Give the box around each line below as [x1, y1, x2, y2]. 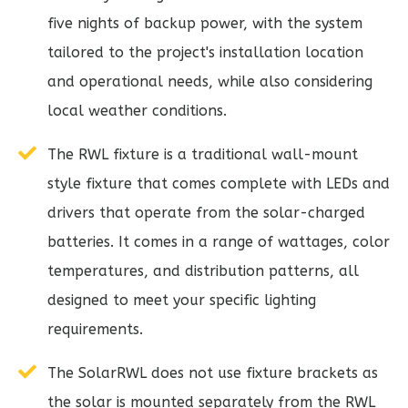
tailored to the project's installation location [47, 43, 363, 61]
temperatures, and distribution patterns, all [47, 261, 359, 280]
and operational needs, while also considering [47, 72, 372, 90]
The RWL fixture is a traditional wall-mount [47, 145, 358, 163]
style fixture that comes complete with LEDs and [47, 174, 390, 192]
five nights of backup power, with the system [47, 14, 362, 32]
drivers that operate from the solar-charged [47, 203, 365, 221]
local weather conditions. [47, 101, 227, 119]
